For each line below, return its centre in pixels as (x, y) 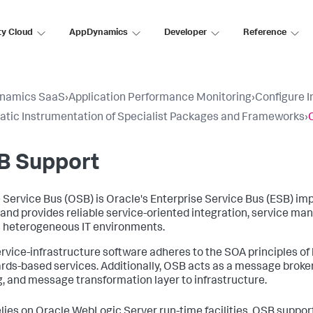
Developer (185, 33)
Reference (265, 33)
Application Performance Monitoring (160, 99)
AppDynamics (99, 33)
